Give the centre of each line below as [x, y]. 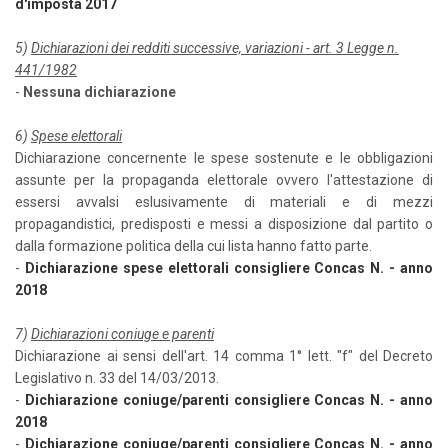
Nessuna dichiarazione [99, 92]
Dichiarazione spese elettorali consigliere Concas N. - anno [228, 268]
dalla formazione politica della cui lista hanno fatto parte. [193, 246]
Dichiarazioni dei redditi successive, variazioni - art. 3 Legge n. [215, 48]
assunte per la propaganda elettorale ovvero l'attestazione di [224, 180]
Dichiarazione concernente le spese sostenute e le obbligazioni [224, 158]
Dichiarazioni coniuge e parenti [122, 334]
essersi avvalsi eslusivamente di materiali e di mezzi [224, 202]
